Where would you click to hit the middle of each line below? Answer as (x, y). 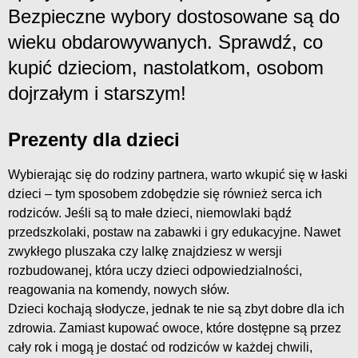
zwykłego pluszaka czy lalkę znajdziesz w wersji (145, 252)
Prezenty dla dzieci (94, 140)
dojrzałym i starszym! (97, 93)
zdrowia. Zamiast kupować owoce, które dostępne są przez (175, 328)
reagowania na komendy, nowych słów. (119, 290)
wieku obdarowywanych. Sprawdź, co (165, 42)
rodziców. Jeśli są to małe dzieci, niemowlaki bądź (150, 213)
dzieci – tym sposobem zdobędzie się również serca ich (165, 194)
